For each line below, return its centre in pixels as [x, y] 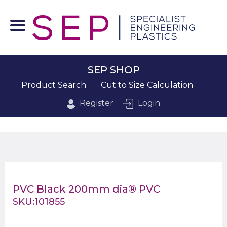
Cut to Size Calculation [147, 85]
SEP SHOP [113, 70]
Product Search [54, 85]
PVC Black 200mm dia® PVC [86, 189]
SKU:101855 [39, 202]
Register [97, 103]
